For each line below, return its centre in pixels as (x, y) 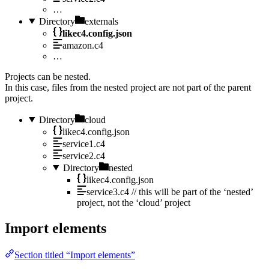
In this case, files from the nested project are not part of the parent (128, 87)
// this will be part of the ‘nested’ (192, 192)
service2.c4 (84, 156)
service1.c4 (84, 144)
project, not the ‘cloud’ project (134, 202)
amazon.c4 (83, 45)
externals (101, 21)
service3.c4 (108, 192)
